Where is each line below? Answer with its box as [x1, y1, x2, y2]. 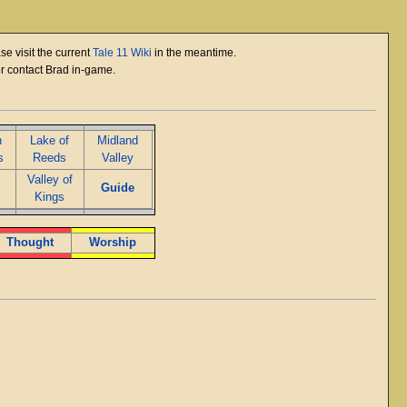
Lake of [30, 134, 70, 148]
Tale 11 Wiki [93, 46, 153, 60]
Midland [97, 134, 139, 148]
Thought [5, 235, 54, 249]
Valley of [26, 174, 73, 187]
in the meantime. [152, 46, 237, 60]
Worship [89, 235, 137, 249]
